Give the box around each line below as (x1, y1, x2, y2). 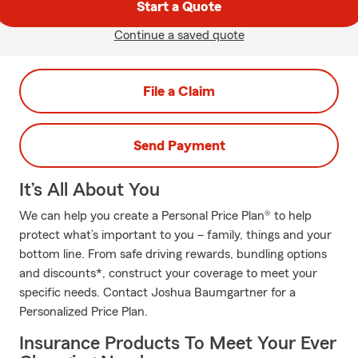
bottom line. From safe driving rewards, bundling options (19, 248, 327, 261)
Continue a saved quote (113, 29, 245, 42)
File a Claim (143, 84, 215, 98)
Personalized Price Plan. (19, 305, 148, 318)
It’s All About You (19, 181, 160, 200)
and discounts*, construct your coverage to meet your (19, 267, 317, 280)
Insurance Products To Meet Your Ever (19, 334, 336, 353)
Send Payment (133, 138, 225, 153)
